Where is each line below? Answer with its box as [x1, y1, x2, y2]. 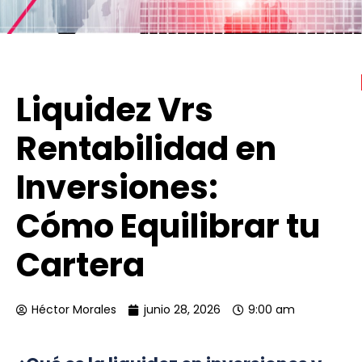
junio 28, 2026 [144, 301, 221, 318]
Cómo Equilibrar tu [16, 204, 320, 250]
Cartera [16, 242, 145, 288]
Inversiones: [16, 165, 218, 211]
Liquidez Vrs [16, 87, 213, 133]
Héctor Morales [32, 301, 116, 318]
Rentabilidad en [16, 126, 276, 172]
